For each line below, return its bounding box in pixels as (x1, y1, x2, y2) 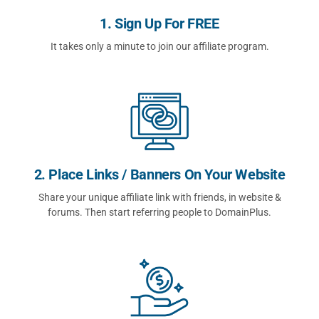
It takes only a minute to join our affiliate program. (50, 40, 269, 52)
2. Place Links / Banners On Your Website (33, 166, 286, 183)
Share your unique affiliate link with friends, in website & (38, 192, 281, 203)
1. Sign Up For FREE (100, 14, 219, 32)
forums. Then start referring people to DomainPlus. (48, 206, 271, 218)
